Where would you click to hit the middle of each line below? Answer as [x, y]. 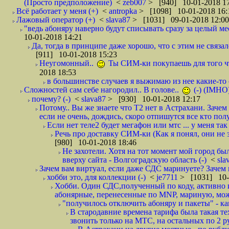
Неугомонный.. [67, 63]
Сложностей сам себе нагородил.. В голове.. [102, 90]
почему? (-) [51, 99]
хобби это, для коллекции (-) [96, 177]
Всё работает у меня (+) [57, 11]
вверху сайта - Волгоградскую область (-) [134, 160]
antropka [124, 11]
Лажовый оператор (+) [56, 20]
